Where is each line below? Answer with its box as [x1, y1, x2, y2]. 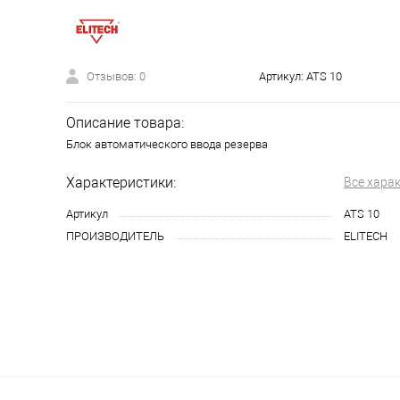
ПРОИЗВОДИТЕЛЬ [66, 229, 164, 243]
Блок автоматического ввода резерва [66, 137, 268, 151]
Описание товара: [66, 114, 184, 131]
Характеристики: [66, 174, 176, 191]
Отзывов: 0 [87, 70, 146, 83]
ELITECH [344, 229, 387, 243]
